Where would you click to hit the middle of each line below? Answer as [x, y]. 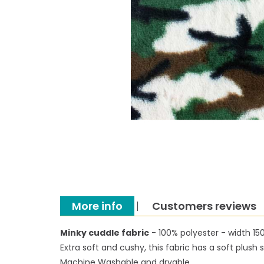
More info [97, 206]
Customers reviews [204, 206]
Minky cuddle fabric [105, 233]
